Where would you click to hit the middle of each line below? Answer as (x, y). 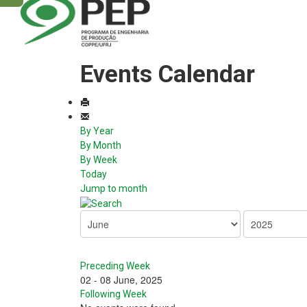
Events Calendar (168, 75)
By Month (101, 146)
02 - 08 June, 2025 (121, 280)
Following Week (113, 294)
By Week (99, 160)
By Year (97, 131)
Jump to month (114, 189)
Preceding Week (115, 266)
